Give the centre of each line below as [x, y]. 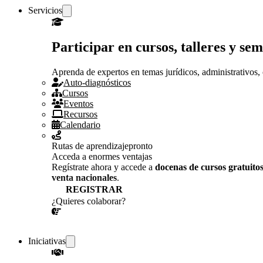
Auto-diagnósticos [97, 82]
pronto [141, 146]
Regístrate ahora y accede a [103, 167]
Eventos [78, 103]
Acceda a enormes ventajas [102, 156]
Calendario [80, 124]
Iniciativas [47, 241]
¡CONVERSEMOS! [121, 226]
